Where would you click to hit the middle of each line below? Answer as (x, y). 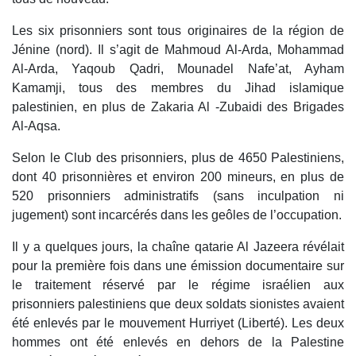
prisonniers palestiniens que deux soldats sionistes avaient (178, 304)
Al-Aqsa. (36, 126)
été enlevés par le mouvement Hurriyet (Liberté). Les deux (178, 323)
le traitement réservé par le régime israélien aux (178, 285)
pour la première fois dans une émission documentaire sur (178, 266)
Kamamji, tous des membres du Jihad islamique (178, 88)
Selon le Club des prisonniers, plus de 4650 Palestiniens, (178, 158)
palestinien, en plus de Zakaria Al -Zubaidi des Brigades (178, 107)
